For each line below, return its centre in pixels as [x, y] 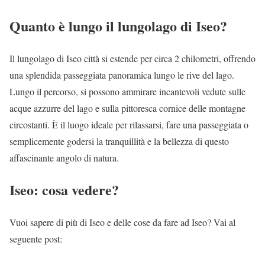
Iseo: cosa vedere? [64, 190]
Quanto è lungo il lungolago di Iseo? [118, 25]
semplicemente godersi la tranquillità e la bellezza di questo [119, 141]
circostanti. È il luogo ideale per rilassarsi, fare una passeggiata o [129, 124]
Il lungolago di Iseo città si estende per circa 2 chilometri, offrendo [132, 58]
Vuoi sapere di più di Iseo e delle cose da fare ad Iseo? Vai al [122, 222]
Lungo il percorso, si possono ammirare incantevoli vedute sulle [127, 91]
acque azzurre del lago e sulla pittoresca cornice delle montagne [127, 108]
